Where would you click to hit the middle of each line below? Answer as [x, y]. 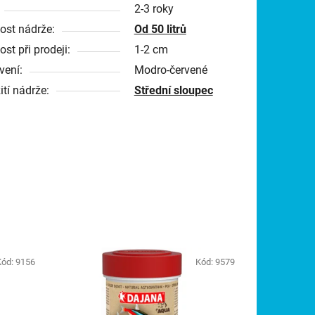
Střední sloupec [173, 90]
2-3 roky [154, 8]
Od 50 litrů [160, 29]
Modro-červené [171, 70]
